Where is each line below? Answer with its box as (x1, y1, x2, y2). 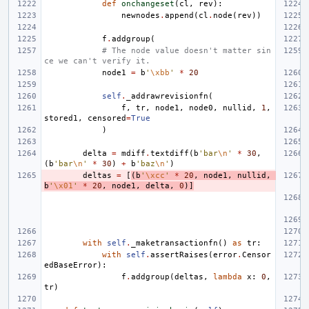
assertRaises (150, 250, 208, 259)
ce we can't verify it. (44, 56, 150, 66)
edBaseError (44, 260, 97, 270)
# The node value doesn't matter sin (102, 46, 271, 55)
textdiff (150, 148, 189, 158)
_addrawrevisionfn (126, 91, 208, 101)
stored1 (44, 113, 78, 123)
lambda (213, 272, 242, 281)
